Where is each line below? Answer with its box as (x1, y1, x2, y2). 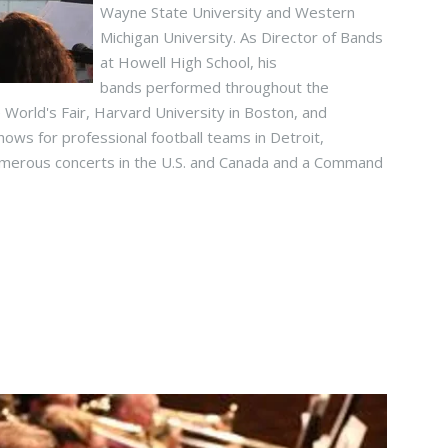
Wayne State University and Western (100, 2, 356, 22)
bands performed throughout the (100, 77, 330, 97)
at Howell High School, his (100, 52, 278, 72)
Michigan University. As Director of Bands (100, 27, 384, 47)
